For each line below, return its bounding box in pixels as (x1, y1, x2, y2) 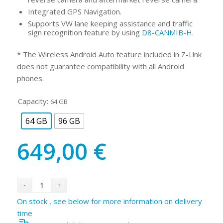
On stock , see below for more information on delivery (16, 196, 202, 206)
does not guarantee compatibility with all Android (16, 61, 184, 72)
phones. (16, 73, 44, 84)
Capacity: (17, 96, 48, 106)
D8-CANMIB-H (141, 27, 192, 38)
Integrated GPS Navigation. (27, 6, 121, 17)
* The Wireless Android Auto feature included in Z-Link (16, 49, 202, 60)
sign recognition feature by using (27, 27, 142, 38)
